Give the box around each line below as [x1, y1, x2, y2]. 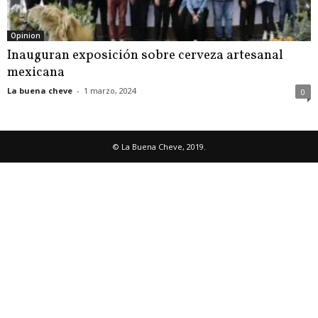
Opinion [11, 30, 40, 40]
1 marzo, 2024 [84, 84, 136, 96]
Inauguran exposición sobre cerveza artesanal [7, 45, 283, 65]
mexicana [7, 62, 65, 82]
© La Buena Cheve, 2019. [112, 141, 206, 152]
